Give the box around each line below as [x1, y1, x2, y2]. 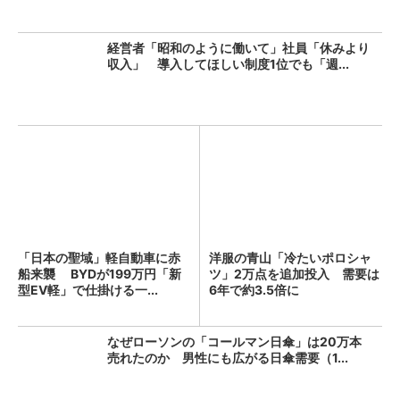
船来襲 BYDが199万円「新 [18, 266, 181, 281]
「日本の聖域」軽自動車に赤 [18, 250, 180, 265]
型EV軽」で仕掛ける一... [18, 282, 158, 297]
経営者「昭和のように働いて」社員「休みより [107, 40, 370, 55]
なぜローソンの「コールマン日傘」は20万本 [107, 334, 362, 349]
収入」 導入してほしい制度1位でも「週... [107, 56, 349, 71]
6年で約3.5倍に [209, 282, 299, 297]
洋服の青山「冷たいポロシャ [209, 250, 371, 265]
